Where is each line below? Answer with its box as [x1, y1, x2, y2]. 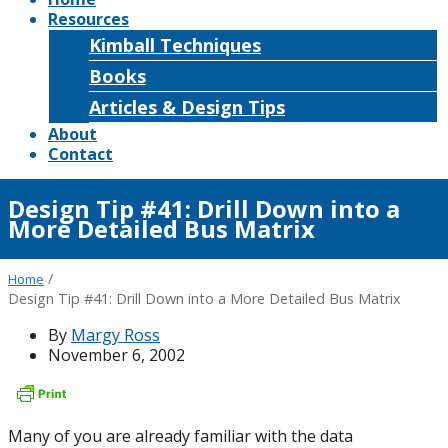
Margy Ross [71, 324, 160, 346]
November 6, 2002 [48, 344, 185, 366]
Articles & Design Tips [89, 95, 285, 119]
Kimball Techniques [89, 33, 261, 57]
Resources [48, 8, 129, 30]
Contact [48, 143, 113, 165]
